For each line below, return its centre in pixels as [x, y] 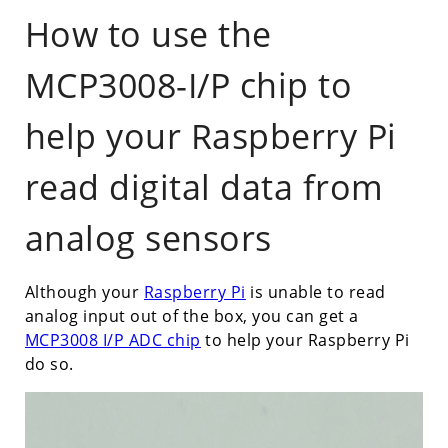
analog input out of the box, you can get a [191, 315]
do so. [49, 363]
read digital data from [204, 186]
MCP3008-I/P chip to [188, 84]
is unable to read [315, 291]
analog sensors [148, 237]
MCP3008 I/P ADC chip [112, 339]
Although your [84, 291]
